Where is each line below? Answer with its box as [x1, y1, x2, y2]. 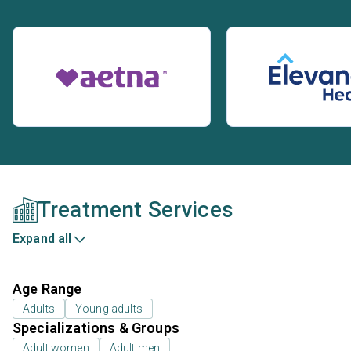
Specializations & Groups [13, 320, 179, 337]
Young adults [74, 302, 143, 316]
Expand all [13, 231, 72, 247]
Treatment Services [38, 197, 233, 223]
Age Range [13, 280, 82, 298]
